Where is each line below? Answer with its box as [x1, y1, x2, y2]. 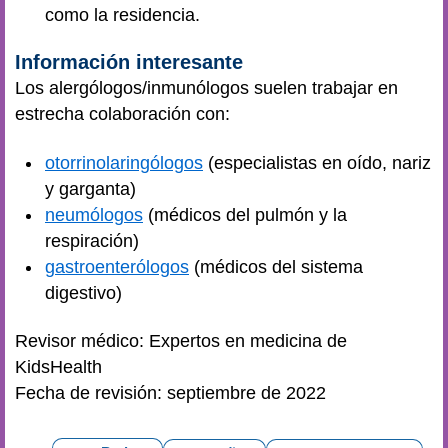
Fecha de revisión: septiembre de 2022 [15, 383, 326, 403]
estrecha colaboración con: [15, 104, 230, 124]
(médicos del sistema [189, 256, 363, 277]
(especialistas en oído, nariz [203, 152, 431, 173]
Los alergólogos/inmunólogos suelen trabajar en [15, 78, 398, 98]
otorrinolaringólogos [45, 152, 203, 173]
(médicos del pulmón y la [143, 204, 347, 225]
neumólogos [45, 204, 143, 225]
